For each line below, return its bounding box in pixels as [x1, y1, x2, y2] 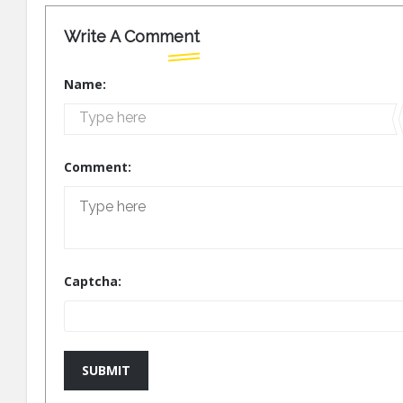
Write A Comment [64, 26, 200, 46]
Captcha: [64, 272, 121, 290]
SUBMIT [82, 361, 130, 379]
